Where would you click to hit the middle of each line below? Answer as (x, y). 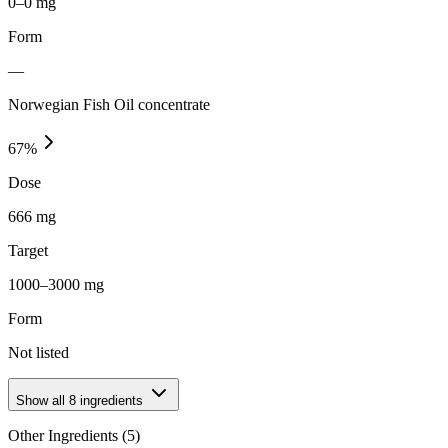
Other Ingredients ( (67, 435)
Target (28, 250)
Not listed (38, 352)
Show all (42, 400)
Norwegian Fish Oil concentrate (109, 104)
